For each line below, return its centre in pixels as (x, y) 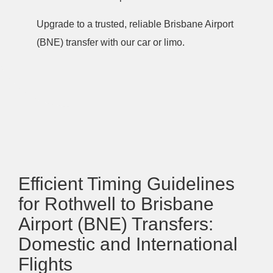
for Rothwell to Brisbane (116, 204)
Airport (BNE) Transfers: (116, 224)
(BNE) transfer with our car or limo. (111, 42)
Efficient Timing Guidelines (126, 184)
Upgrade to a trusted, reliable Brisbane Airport (135, 24)
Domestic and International (128, 244)
